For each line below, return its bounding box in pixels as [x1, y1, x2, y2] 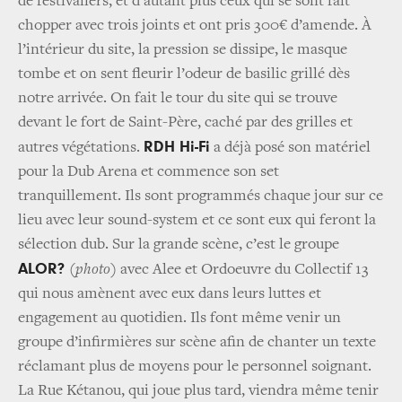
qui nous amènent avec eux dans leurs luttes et [18, 286, 321, 303]
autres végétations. [18, 140, 144, 157]
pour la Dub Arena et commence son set [18, 164, 279, 181]
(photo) [69, 262, 117, 279]
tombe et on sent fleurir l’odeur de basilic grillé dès [18, 66, 350, 83]
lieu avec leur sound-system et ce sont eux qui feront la [18, 213, 376, 230]
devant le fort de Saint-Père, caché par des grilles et [18, 115, 353, 132]
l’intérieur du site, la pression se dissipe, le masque [18, 42, 347, 59]
